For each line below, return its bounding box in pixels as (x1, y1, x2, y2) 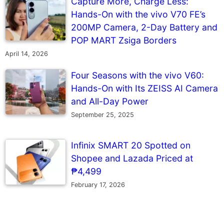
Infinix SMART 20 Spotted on (71, 139, 190, 150)
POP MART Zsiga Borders (71, 34, 176, 45)
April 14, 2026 (5, 49, 48, 57)
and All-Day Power (71, 95, 148, 106)
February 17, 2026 (71, 180, 125, 188)
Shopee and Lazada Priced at (71, 152, 193, 163)
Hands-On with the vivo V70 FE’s (71, 8, 205, 19)
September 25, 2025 (71, 110, 134, 118)
